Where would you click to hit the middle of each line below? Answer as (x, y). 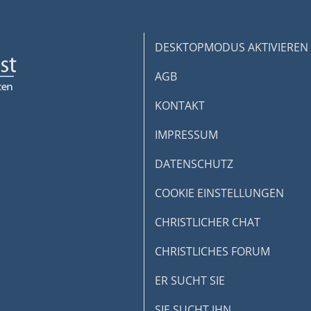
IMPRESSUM (186, 135)
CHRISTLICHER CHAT (207, 222)
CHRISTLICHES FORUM (212, 251)
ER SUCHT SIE (190, 280)
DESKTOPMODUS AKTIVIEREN (231, 47)
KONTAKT (179, 106)
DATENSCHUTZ (194, 164)
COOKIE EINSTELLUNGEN (219, 193)
